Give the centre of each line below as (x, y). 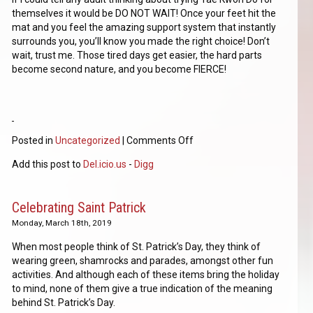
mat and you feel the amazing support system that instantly (144, 28)
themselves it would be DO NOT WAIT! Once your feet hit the (144, 14)
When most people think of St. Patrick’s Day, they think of (137, 247)
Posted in (34, 141)
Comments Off (160, 141)
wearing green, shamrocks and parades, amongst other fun (143, 261)
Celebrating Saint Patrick (79, 208)
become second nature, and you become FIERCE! (119, 70)
